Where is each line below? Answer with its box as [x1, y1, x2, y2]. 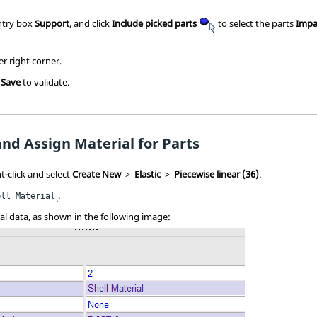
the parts [253, 17, 296, 30]
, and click [69, 17, 113, 30]
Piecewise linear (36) [174, 167, 260, 180]
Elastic [134, 167, 161, 180]
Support [35, 17, 70, 30]
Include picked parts [112, 17, 197, 30]
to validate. [21, 75, 70, 88]
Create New [72, 167, 122, 180]
